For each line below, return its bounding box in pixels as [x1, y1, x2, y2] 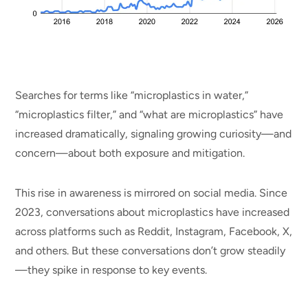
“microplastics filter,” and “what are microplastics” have [15, 107, 284, 121]
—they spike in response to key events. [15, 263, 208, 277]
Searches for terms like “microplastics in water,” [15, 88, 249, 102]
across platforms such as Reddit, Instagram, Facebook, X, [15, 225, 293, 239]
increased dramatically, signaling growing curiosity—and [15, 126, 292, 140]
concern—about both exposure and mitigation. [15, 146, 248, 159]
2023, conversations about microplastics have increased [15, 206, 290, 219]
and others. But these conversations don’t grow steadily [15, 244, 286, 258]
